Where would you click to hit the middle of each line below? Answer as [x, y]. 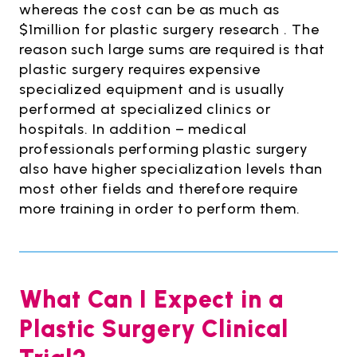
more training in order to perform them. [160, 208]
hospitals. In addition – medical [133, 129]
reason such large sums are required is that [172, 49]
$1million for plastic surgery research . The [169, 29]
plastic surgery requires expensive [140, 69]
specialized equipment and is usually [153, 89]
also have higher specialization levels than [171, 169]
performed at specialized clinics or [145, 109]
